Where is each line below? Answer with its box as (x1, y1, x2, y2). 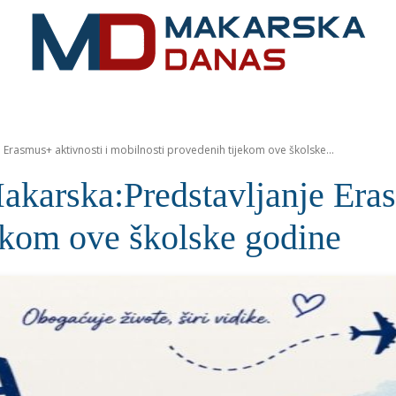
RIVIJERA (114, 93, 165, 110)
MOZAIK (277, 93, 326, 110)
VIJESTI (200, 93, 242, 110)
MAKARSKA (17, 94, 86, 111)
